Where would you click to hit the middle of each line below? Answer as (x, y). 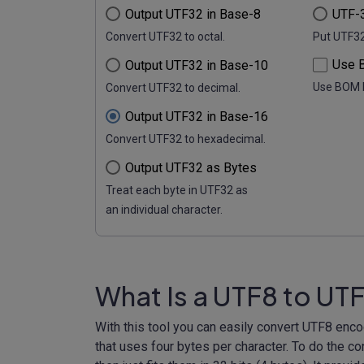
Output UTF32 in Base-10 (197, 65)
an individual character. (164, 209)
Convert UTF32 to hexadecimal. (186, 139)
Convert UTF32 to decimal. (173, 87)
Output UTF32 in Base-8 (193, 14)
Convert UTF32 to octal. (165, 36)
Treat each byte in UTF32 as (177, 190)
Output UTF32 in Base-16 (197, 116)
